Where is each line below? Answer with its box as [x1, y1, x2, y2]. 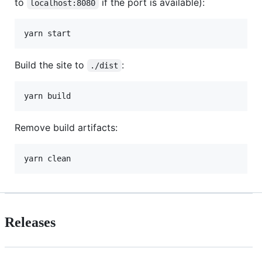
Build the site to [15, 58, 87, 71]
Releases [5, 214, 56, 230]
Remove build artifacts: [15, 121, 118, 133]
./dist [90, 60, 119, 70]
